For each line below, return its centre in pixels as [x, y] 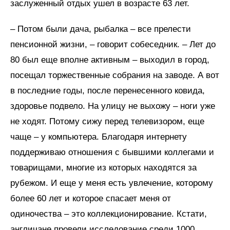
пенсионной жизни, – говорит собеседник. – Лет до [113, 45]
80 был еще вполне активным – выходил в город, [110, 60]
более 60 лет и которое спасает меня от [91, 199]
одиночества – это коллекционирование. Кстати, [109, 214]
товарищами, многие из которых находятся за [103, 168]
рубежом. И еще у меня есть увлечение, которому [112, 183]
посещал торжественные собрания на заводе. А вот [115, 75]
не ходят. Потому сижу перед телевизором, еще [107, 122]
